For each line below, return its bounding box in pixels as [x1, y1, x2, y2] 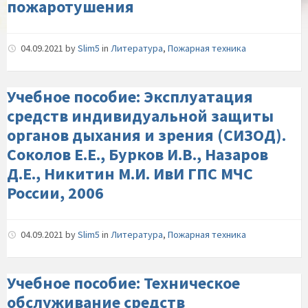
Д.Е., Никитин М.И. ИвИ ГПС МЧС [7, 163, 253, 184]
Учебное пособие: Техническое [7, 272, 240, 294]
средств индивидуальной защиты [7, 105, 274, 126]
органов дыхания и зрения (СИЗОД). [7, 124, 286, 146]
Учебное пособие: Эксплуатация [7, 86, 253, 107]
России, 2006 [7, 182, 104, 203]
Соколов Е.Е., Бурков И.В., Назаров [7, 144, 268, 165]
